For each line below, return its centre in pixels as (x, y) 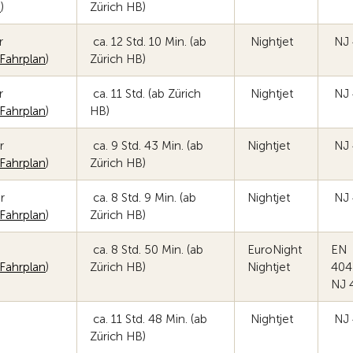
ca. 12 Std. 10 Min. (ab (148, 42)
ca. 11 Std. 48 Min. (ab (149, 319)
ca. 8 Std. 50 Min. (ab (147, 250)
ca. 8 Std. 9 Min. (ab (143, 198)
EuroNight (276, 250)
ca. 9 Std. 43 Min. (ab (147, 146)
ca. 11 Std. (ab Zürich (145, 94)
